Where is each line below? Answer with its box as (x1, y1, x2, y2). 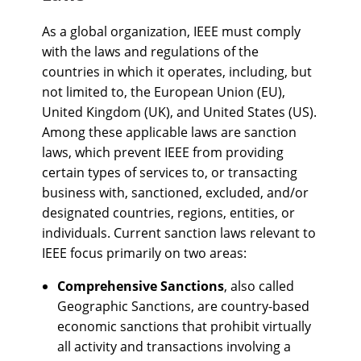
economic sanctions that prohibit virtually (57, 317, 312, 335)
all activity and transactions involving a (57, 338, 292, 355)
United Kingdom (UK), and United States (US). (42, 103, 317, 121)
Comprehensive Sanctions (57, 277, 225, 295)
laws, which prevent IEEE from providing (42, 143, 284, 161)
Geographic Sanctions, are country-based (57, 297, 310, 315)
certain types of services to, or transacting (42, 164, 297, 181)
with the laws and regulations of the (42, 43, 259, 60)
